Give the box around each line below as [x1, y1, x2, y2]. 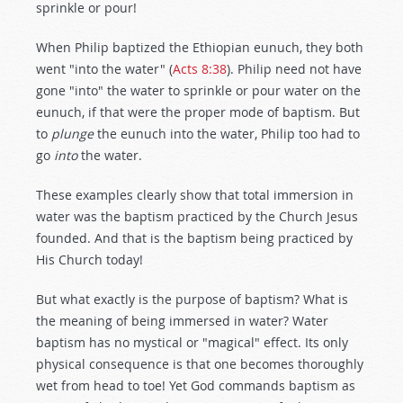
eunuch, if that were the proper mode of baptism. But [36, 103, 360, 121]
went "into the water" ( [36, 60, 173, 77]
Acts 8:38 [173, 60, 227, 77]
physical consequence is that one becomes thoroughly [36, 355, 363, 372]
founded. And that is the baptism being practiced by [36, 229, 353, 246]
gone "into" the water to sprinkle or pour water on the [36, 82, 361, 99]
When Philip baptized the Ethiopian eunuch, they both [36, 39, 363, 56]
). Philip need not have [227, 60, 362, 77]
